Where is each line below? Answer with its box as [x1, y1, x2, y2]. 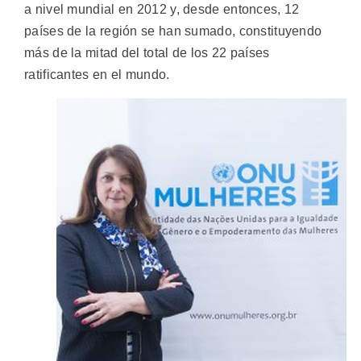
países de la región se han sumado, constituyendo [24, 23, 322, 38]
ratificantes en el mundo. [24, 67, 170, 81]
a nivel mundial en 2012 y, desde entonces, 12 [24, 2, 300, 16]
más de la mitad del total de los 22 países [24, 45, 270, 60]
